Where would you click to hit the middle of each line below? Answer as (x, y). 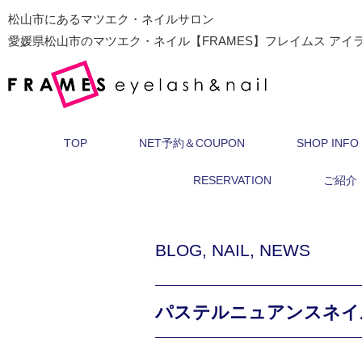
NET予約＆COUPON (192, 143)
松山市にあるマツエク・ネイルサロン (111, 19)
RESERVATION (232, 180)
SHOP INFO (328, 143)
